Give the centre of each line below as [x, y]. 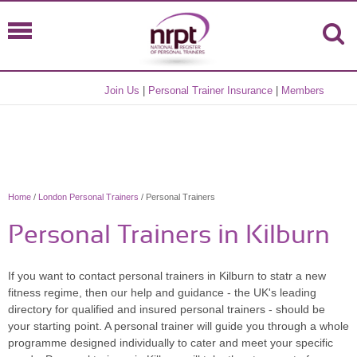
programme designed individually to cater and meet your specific [171, 343]
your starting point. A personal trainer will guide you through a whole [178, 326]
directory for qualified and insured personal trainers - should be [167, 309]
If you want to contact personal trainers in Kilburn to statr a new [167, 276]
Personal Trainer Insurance [211, 90]
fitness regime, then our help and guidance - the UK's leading [162, 292]
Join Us [122, 90]
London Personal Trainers [88, 197]
